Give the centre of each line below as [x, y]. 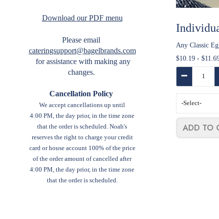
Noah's [119, 126]
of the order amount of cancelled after [82, 158]
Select [185, 98]
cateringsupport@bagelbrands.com [82, 50]
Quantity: [190, 71]
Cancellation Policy [82, 93]
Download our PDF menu [82, 18]
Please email [81, 40]
